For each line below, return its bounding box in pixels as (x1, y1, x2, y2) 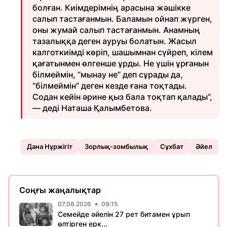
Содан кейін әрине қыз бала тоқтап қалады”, (32, 92, 212, 102)
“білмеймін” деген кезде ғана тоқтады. (32, 81, 187, 91)
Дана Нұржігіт (27, 142, 72, 150)
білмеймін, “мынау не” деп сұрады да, (32, 69, 183, 80)
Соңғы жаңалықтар (19, 185, 101, 195)
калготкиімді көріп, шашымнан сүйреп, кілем (32, 47, 213, 57)
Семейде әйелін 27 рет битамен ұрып (58, 210, 190, 218)
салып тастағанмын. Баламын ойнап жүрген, (32, 14, 212, 24)
